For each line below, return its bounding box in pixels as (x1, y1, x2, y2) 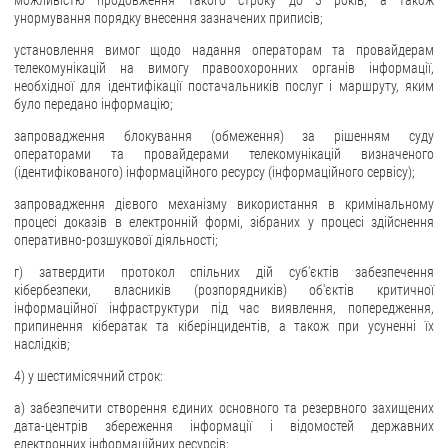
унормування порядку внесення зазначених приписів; (14, 9, 323, 26)
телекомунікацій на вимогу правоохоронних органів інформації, (14, 59, 434, 76)
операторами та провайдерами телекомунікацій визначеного (14, 145, 434, 162)
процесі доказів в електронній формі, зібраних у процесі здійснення (14, 213, 434, 230)
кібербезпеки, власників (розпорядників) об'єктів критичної (14, 281, 434, 298)
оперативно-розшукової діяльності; (14, 231, 218, 248)
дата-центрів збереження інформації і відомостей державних (14, 417, 434, 434)
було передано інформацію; (14, 95, 173, 112)
